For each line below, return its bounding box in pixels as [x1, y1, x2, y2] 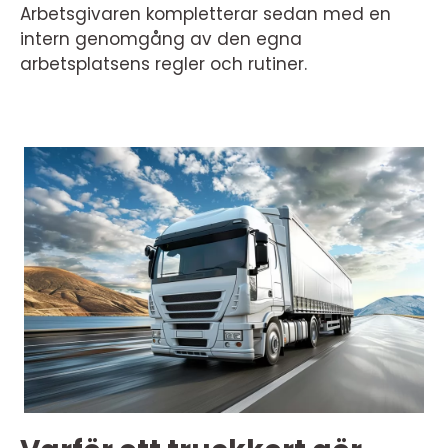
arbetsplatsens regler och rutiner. [20, 52, 307, 76]
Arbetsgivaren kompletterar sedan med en [20, 2, 391, 26]
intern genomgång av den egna [20, 27, 302, 51]
